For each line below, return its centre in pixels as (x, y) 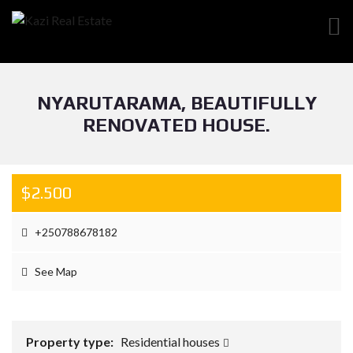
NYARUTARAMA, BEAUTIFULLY (176, 103)
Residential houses (171, 342)
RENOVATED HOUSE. (176, 125)
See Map (55, 271)
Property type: (71, 342)
